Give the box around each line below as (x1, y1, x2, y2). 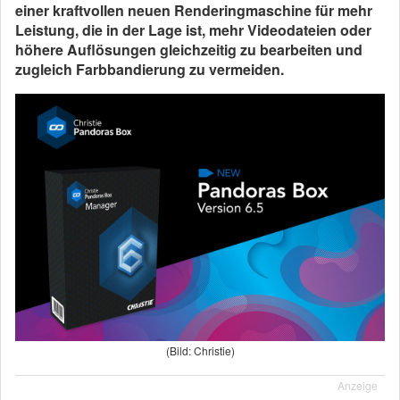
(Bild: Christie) (165, 343, 235, 359)
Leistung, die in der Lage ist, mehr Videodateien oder (15, 20, 371, 40)
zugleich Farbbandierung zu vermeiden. (15, 59, 284, 79)
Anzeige (337, 378, 378, 394)
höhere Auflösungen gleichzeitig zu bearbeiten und (15, 39, 362, 60)
